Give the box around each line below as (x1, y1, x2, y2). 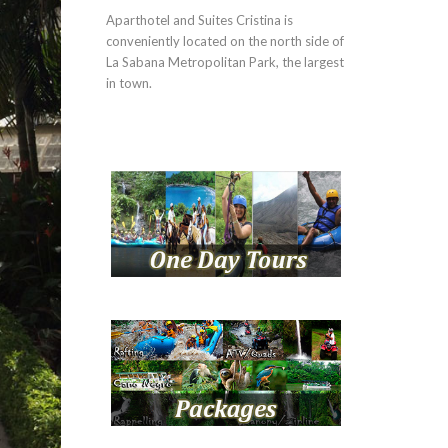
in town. (106, 75, 152, 91)
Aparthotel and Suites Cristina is (106, 12, 293, 28)
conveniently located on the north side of (106, 33, 344, 49)
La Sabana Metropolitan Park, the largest (106, 54, 344, 70)
